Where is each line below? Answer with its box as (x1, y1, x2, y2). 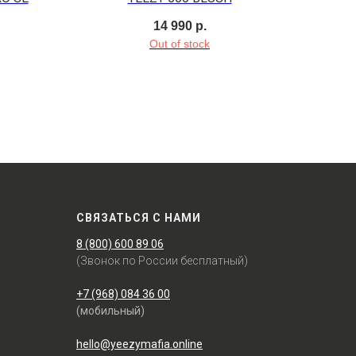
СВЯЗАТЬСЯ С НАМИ (76, 211, 201, 224)
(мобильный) (76, 304, 145, 317)
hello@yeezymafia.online (76, 337, 203, 350)
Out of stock (149, 37, 210, 50)
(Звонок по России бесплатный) (76, 253, 248, 267)
